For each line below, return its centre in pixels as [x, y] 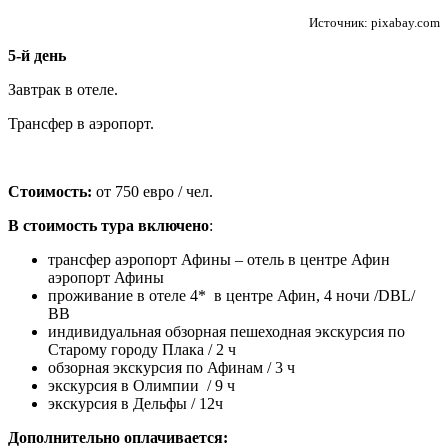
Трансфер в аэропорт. [81, 123]
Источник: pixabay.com [374, 22]
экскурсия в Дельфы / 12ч [135, 403]
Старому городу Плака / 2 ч [142, 349]
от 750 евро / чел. [154, 191]
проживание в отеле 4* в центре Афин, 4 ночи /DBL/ [231, 295]
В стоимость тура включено [108, 225]
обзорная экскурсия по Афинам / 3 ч [171, 367]
